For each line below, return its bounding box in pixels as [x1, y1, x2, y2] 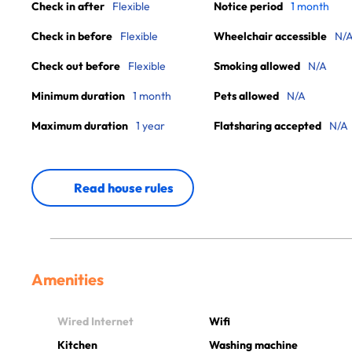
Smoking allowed [214, 59, 300, 73]
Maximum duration [31, 119, 128, 133]
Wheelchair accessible [214, 29, 327, 43]
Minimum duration [31, 89, 125, 103]
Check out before [31, 59, 120, 73]
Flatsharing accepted [214, 119, 321, 133]
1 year [136, 119, 165, 133]
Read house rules [74, 180, 174, 196]
